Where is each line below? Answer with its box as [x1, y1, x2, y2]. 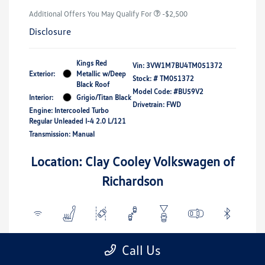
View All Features [106, 240, 159, 249]
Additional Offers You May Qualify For [29, 8, 152, 18]
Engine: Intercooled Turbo [29, 105, 109, 115]
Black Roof [76, 79, 109, 89]
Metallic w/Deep [76, 69, 126, 78]
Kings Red [76, 58, 107, 67]
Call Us [121, 242, 161, 258]
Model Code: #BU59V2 [132, 86, 203, 96]
